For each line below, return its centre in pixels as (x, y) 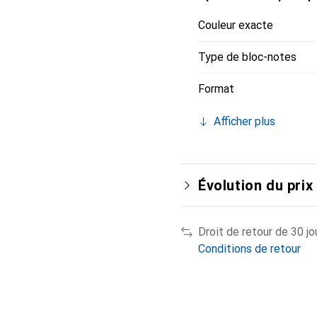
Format (216, 89)
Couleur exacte (236, 25)
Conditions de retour (249, 249)
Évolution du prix (256, 185)
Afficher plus (244, 121)
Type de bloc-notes (247, 57)
